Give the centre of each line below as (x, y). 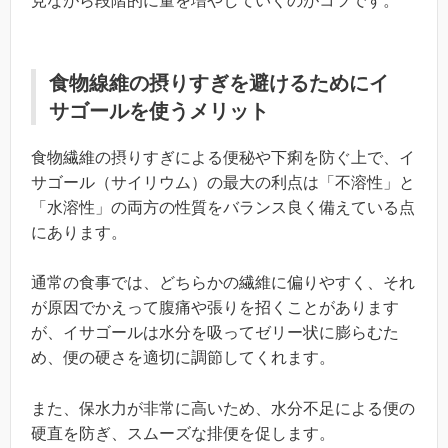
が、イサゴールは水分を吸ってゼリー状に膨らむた (215, 333)
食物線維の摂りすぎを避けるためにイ (219, 82)
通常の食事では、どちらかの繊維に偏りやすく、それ (223, 283)
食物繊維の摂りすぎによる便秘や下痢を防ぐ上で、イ (223, 157)
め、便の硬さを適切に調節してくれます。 (183, 358)
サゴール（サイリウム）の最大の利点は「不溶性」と (223, 182)
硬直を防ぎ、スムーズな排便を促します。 (183, 433)
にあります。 (79, 232)
